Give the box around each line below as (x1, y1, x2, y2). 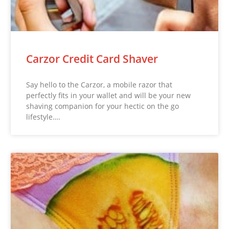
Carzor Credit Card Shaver (26, 51, 158, 66)
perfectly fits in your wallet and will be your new (26, 90, 191, 100)
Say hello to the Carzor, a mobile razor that (26, 79, 173, 89)
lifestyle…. (26, 111, 61, 122)
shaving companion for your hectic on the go (26, 101, 179, 111)
